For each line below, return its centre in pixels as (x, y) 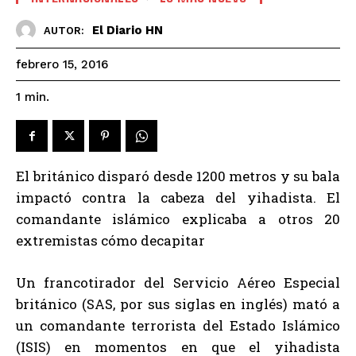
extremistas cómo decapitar (110, 240)
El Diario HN (128, 30)
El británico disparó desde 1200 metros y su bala (178, 176)
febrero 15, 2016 (62, 65)
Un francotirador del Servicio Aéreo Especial (178, 282)
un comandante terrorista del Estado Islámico (178, 325)
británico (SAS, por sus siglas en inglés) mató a (178, 304)
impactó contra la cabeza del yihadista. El (178, 197)
